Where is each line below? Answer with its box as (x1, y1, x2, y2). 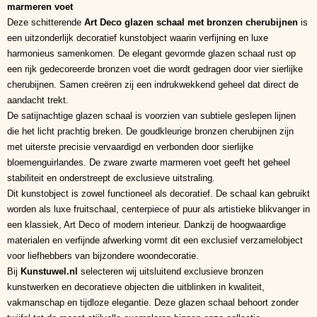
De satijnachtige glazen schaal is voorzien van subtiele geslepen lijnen (7, 110, 296, 121)
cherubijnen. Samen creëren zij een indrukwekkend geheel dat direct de (7, 79, 299, 90)
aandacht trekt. (7, 94, 69, 105)
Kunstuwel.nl (21, 265, 78, 277)
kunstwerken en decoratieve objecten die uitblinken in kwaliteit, (7, 281, 265, 292)
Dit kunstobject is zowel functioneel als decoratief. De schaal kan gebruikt (7, 188, 310, 199)
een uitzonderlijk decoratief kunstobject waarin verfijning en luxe (7, 32, 268, 43)
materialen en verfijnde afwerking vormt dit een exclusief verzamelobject (7, 234, 303, 246)
